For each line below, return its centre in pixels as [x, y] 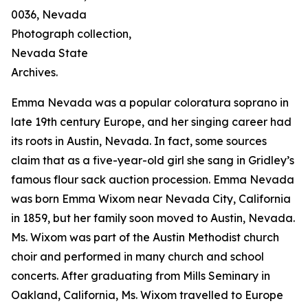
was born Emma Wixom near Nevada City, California [151, 199]
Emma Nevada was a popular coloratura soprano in [150, 102]
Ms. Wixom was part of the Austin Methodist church [145, 237]
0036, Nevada [49, 14]
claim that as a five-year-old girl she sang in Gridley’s [153, 160]
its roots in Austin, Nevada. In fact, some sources [139, 141]
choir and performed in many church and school [137, 256]
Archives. [34, 72]
